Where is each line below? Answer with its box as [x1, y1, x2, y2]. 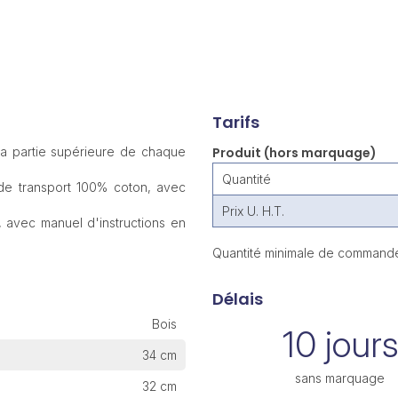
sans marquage [295, 370, 386, 386]
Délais [211, 288, 263, 311]
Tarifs [211, 111, 259, 134]
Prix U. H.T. [221, 203, 284, 219]
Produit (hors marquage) [211, 144, 377, 163]
